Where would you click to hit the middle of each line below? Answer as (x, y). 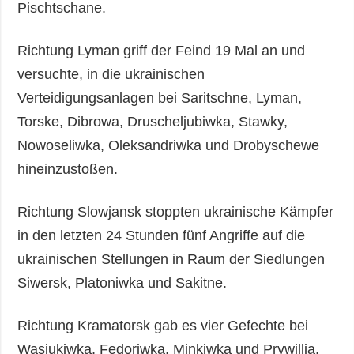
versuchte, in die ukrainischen (111, 75)
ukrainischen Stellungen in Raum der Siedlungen (171, 260)
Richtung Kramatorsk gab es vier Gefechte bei (163, 326)
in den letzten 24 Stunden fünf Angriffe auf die (162, 236)
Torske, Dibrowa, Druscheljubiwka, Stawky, (153, 122)
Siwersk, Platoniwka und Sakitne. (122, 283)
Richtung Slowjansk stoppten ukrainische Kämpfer (176, 212)
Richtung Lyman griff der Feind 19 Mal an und (162, 51)
